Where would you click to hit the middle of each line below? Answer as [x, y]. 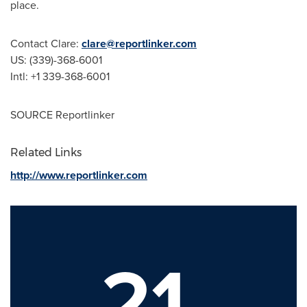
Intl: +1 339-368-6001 [60, 76]
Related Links [46, 152]
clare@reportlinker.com [139, 44]
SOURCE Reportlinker [62, 115]
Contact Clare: [46, 44]
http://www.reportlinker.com [79, 175]
